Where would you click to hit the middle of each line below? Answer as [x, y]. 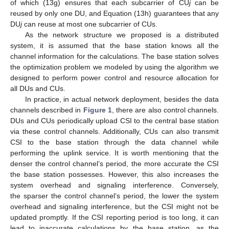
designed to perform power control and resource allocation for [114, 78]
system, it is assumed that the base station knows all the [114, 46]
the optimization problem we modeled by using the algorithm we [114, 67]
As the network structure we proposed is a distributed [122, 35]
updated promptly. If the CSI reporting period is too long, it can [114, 217]
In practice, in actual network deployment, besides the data [122, 99]
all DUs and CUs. [38, 89]
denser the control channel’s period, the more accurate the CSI [114, 164]
